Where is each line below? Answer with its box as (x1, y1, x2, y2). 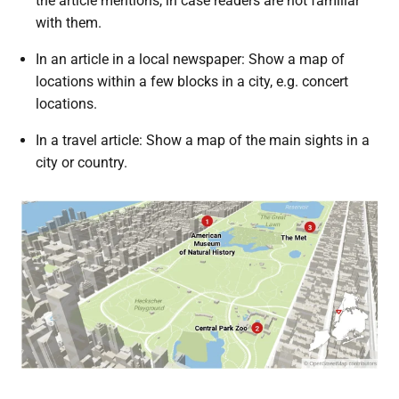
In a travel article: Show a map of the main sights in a (35, 131, 370, 149)
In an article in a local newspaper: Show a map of (35, 50, 345, 68)
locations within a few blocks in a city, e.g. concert (35, 72, 348, 90)
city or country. (35, 153, 127, 171)
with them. (35, 13, 102, 31)
